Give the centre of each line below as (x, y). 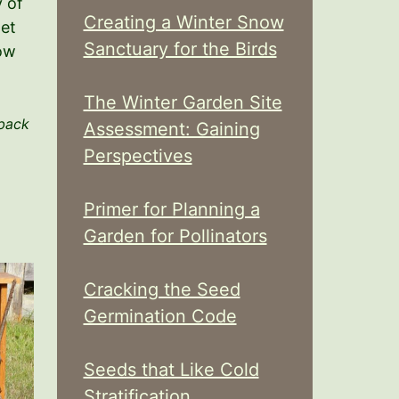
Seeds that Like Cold (171, 370)
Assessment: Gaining (171, 129)
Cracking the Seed (162, 289)
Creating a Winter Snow (183, 22)
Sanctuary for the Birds (180, 49)
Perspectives (138, 156)
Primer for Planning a (171, 209)
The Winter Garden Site (183, 102)
